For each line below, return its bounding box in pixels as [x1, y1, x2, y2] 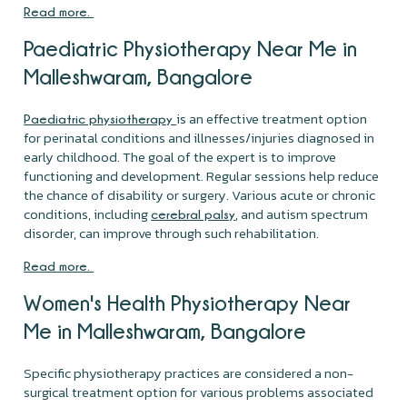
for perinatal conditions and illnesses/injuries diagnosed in [24, 126, 375, 148]
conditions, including [24, 203, 152, 224]
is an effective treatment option [176, 107, 368, 129]
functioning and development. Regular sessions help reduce [24, 164, 380, 186]
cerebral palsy [151, 206, 236, 221]
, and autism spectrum [235, 203, 369, 224]
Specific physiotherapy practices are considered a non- [24, 362, 354, 383]
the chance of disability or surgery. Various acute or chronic [24, 184, 376, 205]
